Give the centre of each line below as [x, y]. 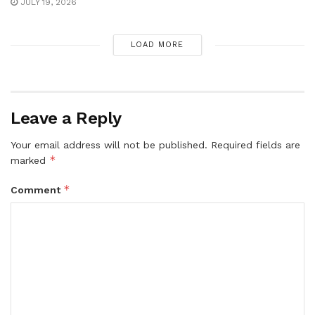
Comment [37, 190]
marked [30, 161]
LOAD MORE [157, 45]
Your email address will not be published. [109, 145]
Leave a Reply [66, 118]
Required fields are [256, 145]
